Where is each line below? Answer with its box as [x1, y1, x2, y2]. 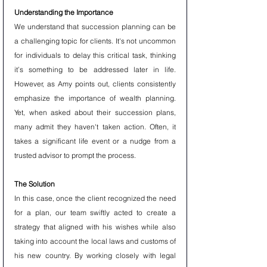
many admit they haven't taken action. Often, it [14, 122, 176, 131]
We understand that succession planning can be [14, 22, 176, 31]
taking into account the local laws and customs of [14, 237, 176, 246]
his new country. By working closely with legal [14, 251, 176, 260]
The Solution [14, 179, 57, 188]
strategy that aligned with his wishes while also [14, 222, 176, 231]
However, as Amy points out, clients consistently [14, 79, 176, 88]
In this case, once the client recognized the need [14, 194, 176, 203]
